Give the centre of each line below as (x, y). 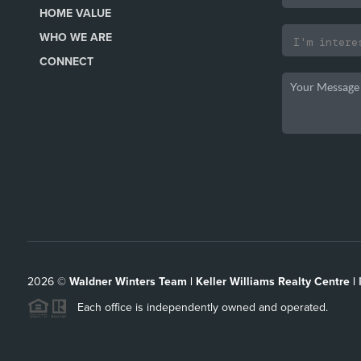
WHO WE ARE (75, 38)
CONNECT (66, 62)
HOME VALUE (75, 14)
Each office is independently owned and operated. (197, 308)
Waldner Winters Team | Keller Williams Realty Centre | (214, 282)
